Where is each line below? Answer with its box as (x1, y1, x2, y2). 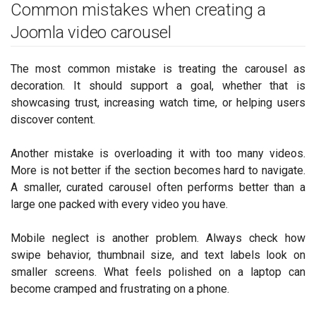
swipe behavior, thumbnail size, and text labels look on (11, 248, 305, 262)
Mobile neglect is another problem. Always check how (11, 231, 305, 245)
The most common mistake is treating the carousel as (11, 61, 305, 75)
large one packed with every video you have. (11, 197, 228, 211)
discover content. (11, 112, 95, 126)
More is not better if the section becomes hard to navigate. (11, 163, 305, 177)
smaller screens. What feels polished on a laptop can (11, 265, 305, 279)
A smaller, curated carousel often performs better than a (11, 180, 305, 194)
